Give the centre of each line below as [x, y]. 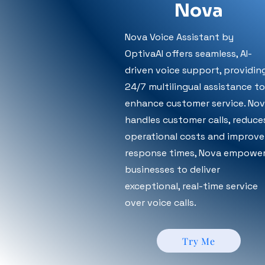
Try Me [199, 241]
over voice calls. [162, 203]
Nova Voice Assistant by [179, 37]
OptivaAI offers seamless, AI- [188, 54]
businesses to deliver [172, 169]
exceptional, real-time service [191, 186]
